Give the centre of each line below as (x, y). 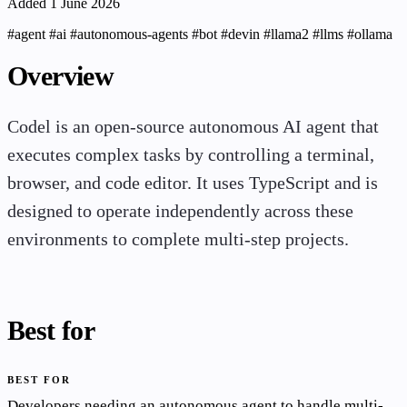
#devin (242, 35)
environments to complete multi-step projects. (178, 240)
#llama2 (288, 35)
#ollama (370, 35)
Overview (61, 76)
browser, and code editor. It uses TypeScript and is (193, 184)
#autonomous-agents (131, 35)
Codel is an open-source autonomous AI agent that (193, 127)
